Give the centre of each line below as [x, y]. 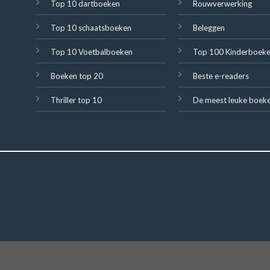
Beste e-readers [221, 76]
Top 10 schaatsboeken [91, 27]
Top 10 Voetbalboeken [91, 52]
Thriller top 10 [76, 100]
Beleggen [209, 27]
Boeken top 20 [77, 76]
